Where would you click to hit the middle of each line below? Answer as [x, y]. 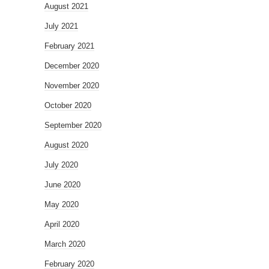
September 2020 [73, 125]
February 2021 [69, 46]
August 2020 [66, 145]
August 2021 [66, 6]
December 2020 [72, 66]
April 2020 [62, 224]
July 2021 [61, 26]
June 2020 [62, 185]
